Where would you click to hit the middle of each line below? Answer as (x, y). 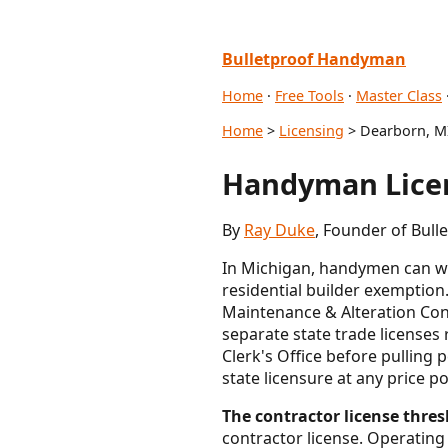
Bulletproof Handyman (314, 59)
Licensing (311, 130)
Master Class (399, 95)
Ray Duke (279, 229)
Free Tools (309, 95)
